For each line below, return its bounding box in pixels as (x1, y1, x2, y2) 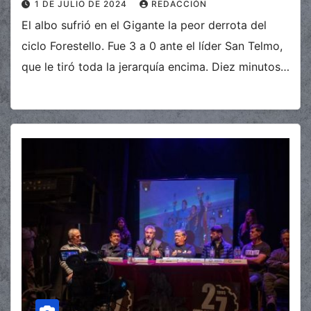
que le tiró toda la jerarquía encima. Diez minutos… (22, 60, 289, 74)
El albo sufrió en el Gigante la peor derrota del (22, 18, 267, 33)
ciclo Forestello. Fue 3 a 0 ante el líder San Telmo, (22, 39, 283, 53)
